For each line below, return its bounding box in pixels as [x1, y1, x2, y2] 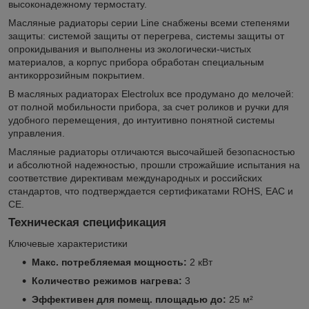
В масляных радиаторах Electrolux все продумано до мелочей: [8, 88, 294, 99]
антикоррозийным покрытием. [8, 69, 145, 81]
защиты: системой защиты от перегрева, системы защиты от [8, 30, 284, 41]
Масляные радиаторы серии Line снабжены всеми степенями [8, 17, 290, 28]
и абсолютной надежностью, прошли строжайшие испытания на [8, 159, 300, 170]
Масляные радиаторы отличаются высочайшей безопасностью [8, 146, 295, 157]
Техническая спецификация [8, 215, 166, 229]
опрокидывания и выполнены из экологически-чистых [8, 43, 251, 54]
